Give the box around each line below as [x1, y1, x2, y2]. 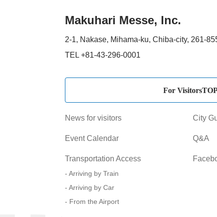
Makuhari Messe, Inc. [65, 14, 182, 27]
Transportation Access [65, 155, 141, 163]
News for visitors [65, 114, 122, 123]
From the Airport [69, 198, 120, 206]
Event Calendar [65, 134, 119, 143]
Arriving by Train [69, 170, 119, 178]
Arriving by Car [69, 184, 115, 192]
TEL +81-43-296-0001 [65, 51, 141, 60]
